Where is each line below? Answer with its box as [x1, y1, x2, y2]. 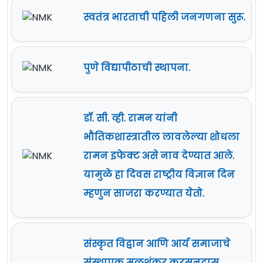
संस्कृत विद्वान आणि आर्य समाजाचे [83, 237, 230, 251]
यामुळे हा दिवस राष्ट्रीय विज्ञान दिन [83, 168, 235, 182]
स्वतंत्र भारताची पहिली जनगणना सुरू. [83, 11, 245, 25]
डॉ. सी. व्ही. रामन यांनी [83, 112, 177, 126]
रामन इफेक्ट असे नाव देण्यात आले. [83, 149, 234, 163]
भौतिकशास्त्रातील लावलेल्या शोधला [83, 130, 240, 144]
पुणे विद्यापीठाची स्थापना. [83, 61, 190, 75]
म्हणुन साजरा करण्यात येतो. [83, 187, 204, 201]
